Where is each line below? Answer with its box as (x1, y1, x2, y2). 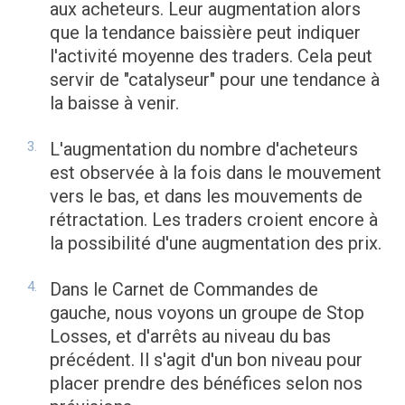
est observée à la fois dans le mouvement (50, 162, 381, 184)
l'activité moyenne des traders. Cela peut (50, 45, 372, 68)
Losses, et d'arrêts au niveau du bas (50, 325, 331, 348)
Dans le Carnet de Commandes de (50, 278, 318, 301)
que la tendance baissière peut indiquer (50, 22, 361, 44)
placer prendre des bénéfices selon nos (50, 372, 363, 395)
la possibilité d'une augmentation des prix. (50, 232, 381, 255)
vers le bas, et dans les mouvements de (50, 185, 363, 208)
